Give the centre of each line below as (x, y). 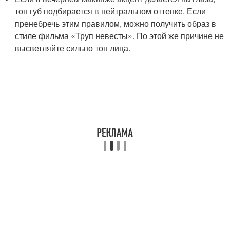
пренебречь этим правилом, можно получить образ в (116, 23)
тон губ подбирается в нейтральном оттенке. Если (111, 11)
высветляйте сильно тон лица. (73, 48)
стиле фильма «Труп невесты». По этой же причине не (120, 35)
